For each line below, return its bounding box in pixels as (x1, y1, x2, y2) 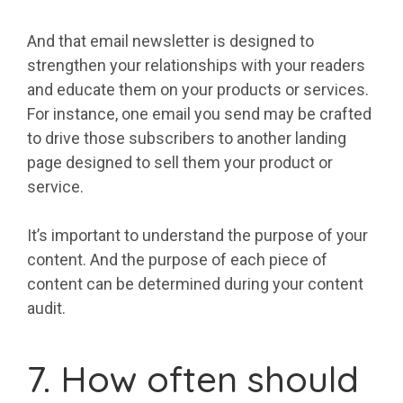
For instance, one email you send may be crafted (27, 104, 372, 124)
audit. (27, 299, 66, 318)
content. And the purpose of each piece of (27, 250, 327, 270)
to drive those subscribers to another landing (27, 129, 346, 148)
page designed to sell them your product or (27, 153, 333, 173)
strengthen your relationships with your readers (27, 56, 365, 76)
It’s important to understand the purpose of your (27, 226, 368, 246)
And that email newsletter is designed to (27, 31, 314, 51)
